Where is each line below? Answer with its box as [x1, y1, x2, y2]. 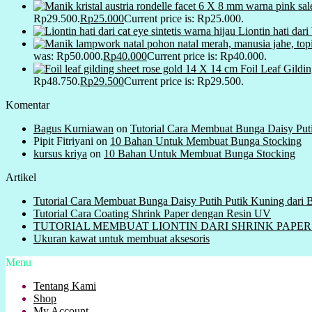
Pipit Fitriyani [33, 134, 93, 147]
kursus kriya [33, 147, 87, 159]
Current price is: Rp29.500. [124, 75, 244, 87]
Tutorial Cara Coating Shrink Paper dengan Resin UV [33, 207, 271, 219]
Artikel [6, 171, 36, 183]
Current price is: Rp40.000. [147, 49, 267, 62]
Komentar [6, 98, 49, 111]
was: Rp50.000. [33, 49, 103, 62]
